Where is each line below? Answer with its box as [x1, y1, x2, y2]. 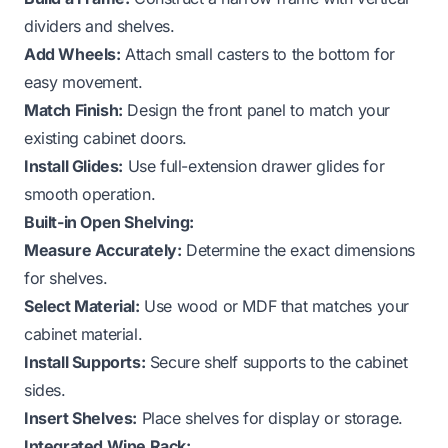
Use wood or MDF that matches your [139, 295, 410, 316]
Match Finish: [24, 99, 123, 120]
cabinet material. [24, 323, 143, 344]
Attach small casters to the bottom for [120, 43, 396, 64]
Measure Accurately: [24, 239, 182, 260]
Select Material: [24, 295, 140, 316]
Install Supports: [24, 351, 146, 372]
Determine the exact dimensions [181, 239, 416, 260]
